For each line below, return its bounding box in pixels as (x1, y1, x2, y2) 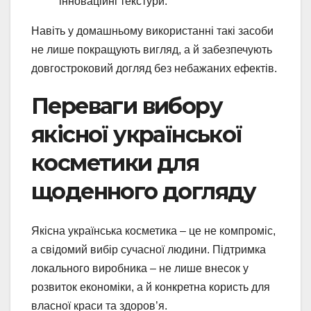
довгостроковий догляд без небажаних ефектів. (31, 62, 277, 75)
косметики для (31, 149, 199, 177)
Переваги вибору (31, 92, 222, 120)
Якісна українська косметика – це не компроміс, (31, 224, 276, 237)
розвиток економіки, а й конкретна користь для (31, 280, 270, 293)
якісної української (31, 121, 242, 149)
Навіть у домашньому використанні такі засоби (31, 25, 274, 37)
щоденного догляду (31, 178, 256, 205)
